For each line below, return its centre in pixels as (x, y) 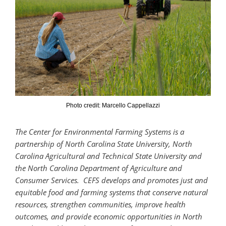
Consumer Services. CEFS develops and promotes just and (111, 180)
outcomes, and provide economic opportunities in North (109, 217)
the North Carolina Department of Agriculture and (99, 168)
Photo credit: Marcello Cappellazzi (113, 106)
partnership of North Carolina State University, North (104, 144)
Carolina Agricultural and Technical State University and (108, 156)
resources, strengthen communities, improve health (100, 205)
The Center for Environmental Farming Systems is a (100, 132)
